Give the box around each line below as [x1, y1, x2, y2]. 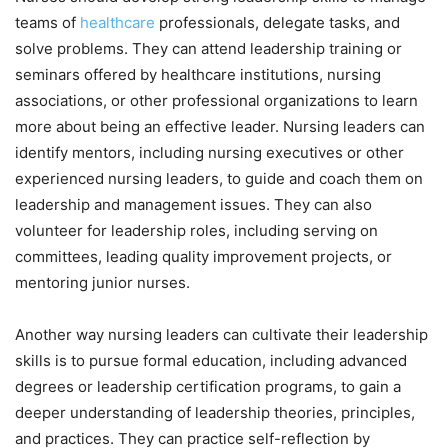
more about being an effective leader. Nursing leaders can [15, 116, 425, 136]
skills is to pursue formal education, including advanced [15, 350, 407, 370]
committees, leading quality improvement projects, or [15, 246, 392, 266]
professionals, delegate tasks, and [155, 12, 400, 32]
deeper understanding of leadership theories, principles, [15, 402, 415, 422]
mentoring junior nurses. [15, 272, 190, 292]
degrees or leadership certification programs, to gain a [15, 376, 401, 396]
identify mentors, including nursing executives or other [15, 142, 404, 162]
